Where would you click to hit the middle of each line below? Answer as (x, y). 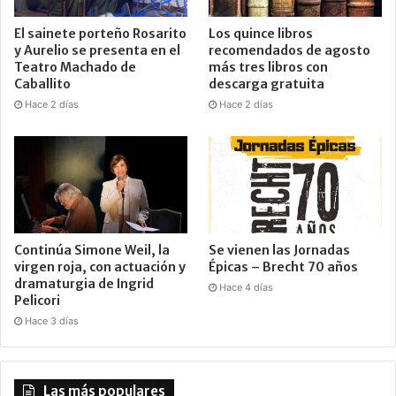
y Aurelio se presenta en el (97, 50)
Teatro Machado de (75, 67)
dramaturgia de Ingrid (84, 283)
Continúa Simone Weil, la (92, 250)
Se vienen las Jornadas (280, 250)
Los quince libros (261, 33)
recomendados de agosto (290, 50)
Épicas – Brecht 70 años (284, 267)
